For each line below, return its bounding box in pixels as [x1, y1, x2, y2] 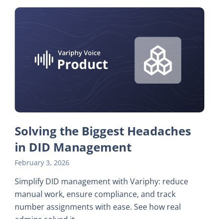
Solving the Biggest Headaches [15, 122, 191, 139]
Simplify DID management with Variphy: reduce [15, 176, 188, 187]
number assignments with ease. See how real [15, 201, 181, 213]
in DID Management [15, 138, 132, 155]
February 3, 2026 [15, 158, 69, 168]
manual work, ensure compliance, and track [15, 189, 175, 200]
